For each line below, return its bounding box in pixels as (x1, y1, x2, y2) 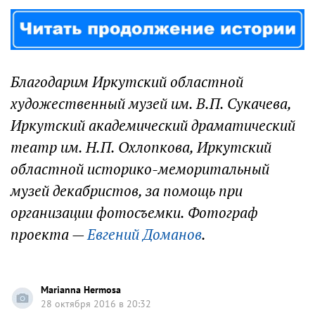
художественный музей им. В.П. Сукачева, (11, 94, 291, 113)
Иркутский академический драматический (11, 115, 295, 135)
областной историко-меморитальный (11, 159, 269, 179)
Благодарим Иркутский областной (11, 72, 243, 91)
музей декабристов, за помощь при (11, 181, 243, 200)
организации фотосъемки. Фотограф (11, 202, 258, 222)
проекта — (11, 224, 87, 244)
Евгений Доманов (87, 224, 202, 244)
